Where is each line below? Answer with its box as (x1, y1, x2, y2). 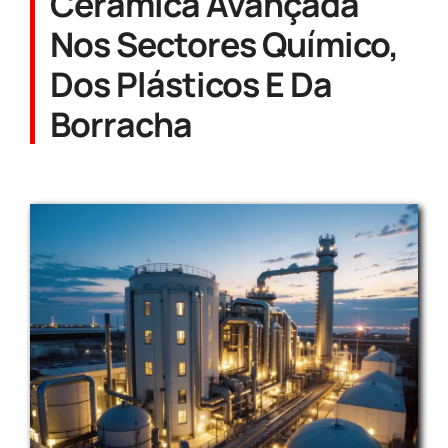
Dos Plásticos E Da (50, 61, 332, 107)
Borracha (50, 101, 193, 147)
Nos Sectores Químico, (50, 21, 398, 67)
